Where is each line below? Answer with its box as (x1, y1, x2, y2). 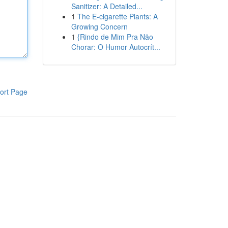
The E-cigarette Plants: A (77, 11, 158, 21)
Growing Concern (71, 21, 128, 32)
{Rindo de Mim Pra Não (77, 32, 153, 42)
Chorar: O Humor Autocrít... (71, 42, 160, 52)
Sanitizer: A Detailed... (71, 1, 142, 11)
